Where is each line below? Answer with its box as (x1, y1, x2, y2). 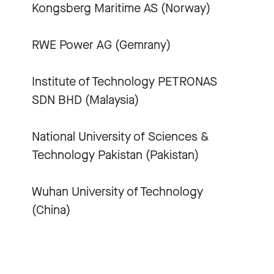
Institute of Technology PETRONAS (32, 73, 217, 90)
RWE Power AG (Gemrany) (32, 36, 171, 53)
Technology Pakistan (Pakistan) (32, 146, 199, 163)
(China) (32, 201, 70, 218)
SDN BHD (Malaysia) (32, 91, 139, 108)
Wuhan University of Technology (32, 183, 203, 200)
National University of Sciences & (32, 128, 209, 145)
